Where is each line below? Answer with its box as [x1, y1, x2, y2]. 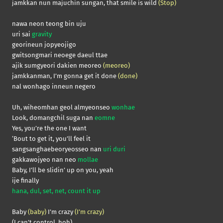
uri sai [12, 30, 32, 38]
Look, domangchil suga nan [12, 114, 95, 122]
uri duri [103, 145, 125, 153]
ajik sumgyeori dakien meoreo [12, 62, 103, 70]
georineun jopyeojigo [12, 41, 76, 49]
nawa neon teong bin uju [12, 20, 86, 28]
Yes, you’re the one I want [12, 124, 87, 132]
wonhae [111, 104, 135, 111]
